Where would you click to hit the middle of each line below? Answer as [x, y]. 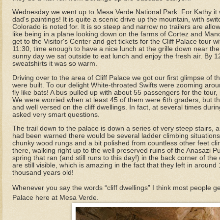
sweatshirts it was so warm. [55, 64]
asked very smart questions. [56, 114]
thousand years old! [43, 173]
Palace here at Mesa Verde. [55, 197]
